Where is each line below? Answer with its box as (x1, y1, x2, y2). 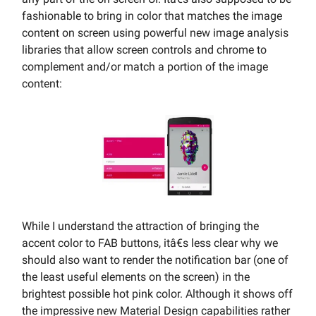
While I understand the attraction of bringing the (22, 219, 259, 233)
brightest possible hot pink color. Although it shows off (22, 287, 293, 301)
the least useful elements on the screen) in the (22, 270, 250, 284)
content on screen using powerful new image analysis (22, 26, 288, 40)
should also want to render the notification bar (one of (22, 253, 288, 267)
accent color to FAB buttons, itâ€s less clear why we (22, 236, 278, 250)
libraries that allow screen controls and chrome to (22, 43, 267, 57)
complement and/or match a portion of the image (22, 60, 268, 74)
